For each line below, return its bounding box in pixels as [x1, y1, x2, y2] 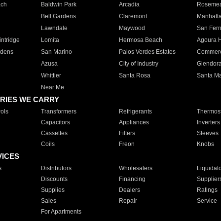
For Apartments [40, 208, 81, 215]
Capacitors [40, 119, 70, 126]
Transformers [40, 108, 76, 115]
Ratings [196, 186, 218, 193]
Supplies [40, 186, 65, 193]
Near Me [40, 84, 64, 91]
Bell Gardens [40, 13, 76, 20]
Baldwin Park [40, 1, 76, 8]
